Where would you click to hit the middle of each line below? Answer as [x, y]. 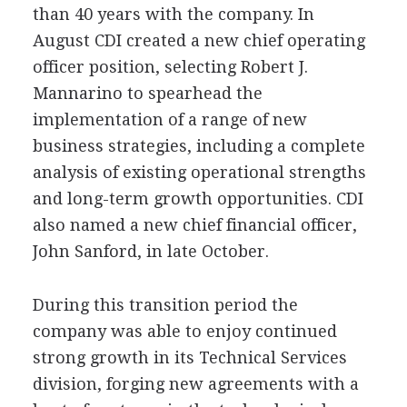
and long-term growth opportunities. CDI [198, 199]
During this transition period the [165, 305]
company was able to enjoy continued [184, 331]
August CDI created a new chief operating [199, 40]
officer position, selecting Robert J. [170, 67]
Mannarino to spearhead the [147, 93]
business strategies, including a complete [199, 146]
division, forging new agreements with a [195, 384]
